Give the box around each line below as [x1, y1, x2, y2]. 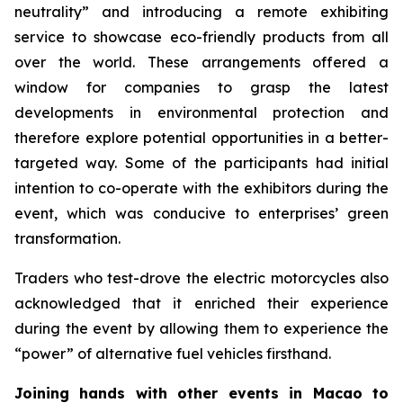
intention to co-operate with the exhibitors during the [14, 179, 389, 197]
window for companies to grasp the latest [14, 78, 389, 96]
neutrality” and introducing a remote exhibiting [14, 3, 389, 21]
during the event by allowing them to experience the [14, 319, 389, 337]
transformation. [14, 229, 121, 247]
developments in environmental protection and [14, 103, 389, 121]
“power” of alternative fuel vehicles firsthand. [14, 345, 331, 363]
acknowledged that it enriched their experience [14, 294, 389, 312]
